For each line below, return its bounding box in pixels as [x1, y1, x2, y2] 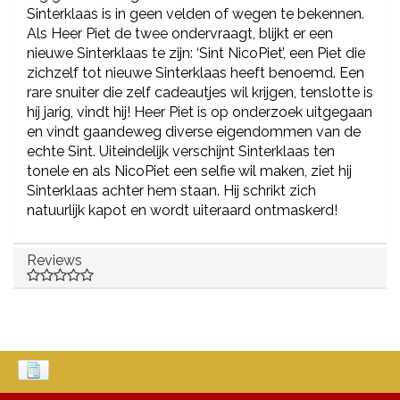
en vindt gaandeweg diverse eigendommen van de [27, 123, 361, 141]
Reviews [27, 252, 82, 270]
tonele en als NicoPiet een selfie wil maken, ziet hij [27, 162, 352, 180]
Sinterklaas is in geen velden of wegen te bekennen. [27, 5, 364, 23]
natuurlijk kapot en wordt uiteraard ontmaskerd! [27, 202, 337, 220]
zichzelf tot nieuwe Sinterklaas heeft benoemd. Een [27, 64, 364, 82]
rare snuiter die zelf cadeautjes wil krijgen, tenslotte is [27, 84, 373, 102]
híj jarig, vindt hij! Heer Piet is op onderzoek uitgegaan [27, 104, 372, 121]
